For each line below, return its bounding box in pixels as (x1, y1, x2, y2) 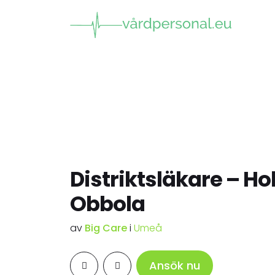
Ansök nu (149, 258, 200, 273)
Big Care (85, 221, 130, 235)
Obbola (70, 189, 145, 219)
